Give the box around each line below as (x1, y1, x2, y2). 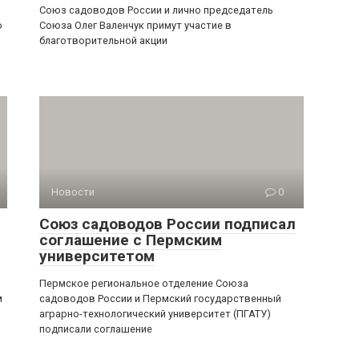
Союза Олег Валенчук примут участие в (39, 19, 232, 31)
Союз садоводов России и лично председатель (39, 4, 273, 16)
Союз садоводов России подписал (39, 215, 296, 233)
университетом (39, 247, 155, 265)
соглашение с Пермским (39, 231, 222, 249)
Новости (51, 186, 95, 198)
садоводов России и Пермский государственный (39, 292, 281, 305)
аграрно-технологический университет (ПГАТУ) (39, 308, 271, 320)
